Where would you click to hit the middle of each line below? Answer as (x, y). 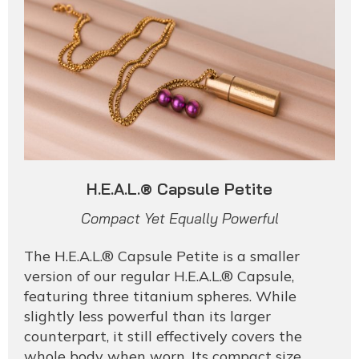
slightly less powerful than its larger (147, 316)
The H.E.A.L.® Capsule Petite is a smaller (162, 256)
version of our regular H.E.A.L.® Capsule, (159, 276)
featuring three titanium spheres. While (160, 296)
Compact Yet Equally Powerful (179, 218)
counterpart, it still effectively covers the (163, 336)
